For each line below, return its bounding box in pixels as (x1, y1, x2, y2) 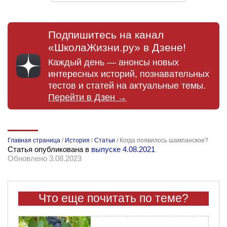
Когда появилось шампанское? (120, 136, 208, 144)
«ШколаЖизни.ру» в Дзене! (48, 42, 186, 54)
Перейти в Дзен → (48, 92, 127, 102)
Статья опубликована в (8, 144, 91, 154)
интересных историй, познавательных (48, 68, 209, 79)
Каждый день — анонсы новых (48, 57, 179, 67)
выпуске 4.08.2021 (91, 144, 155, 154)
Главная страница (8, 136, 60, 144)
